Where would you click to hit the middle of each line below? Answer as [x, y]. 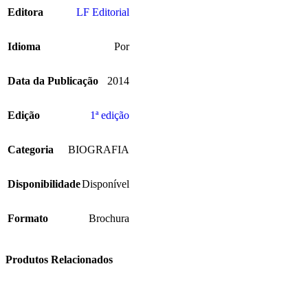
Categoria [31, 150]
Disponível [106, 184]
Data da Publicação [53, 81]
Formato [28, 219]
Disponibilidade [44, 184]
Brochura [109, 219]
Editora [25, 12]
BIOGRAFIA [99, 150]
